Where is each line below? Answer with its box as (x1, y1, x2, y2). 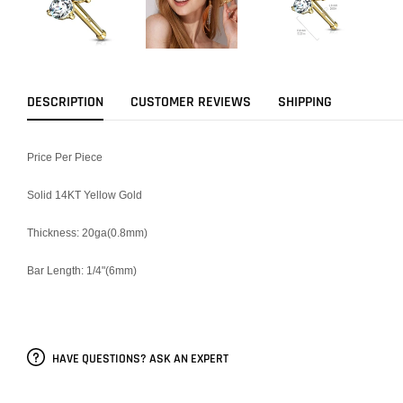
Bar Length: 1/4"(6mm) (27, 264, 137, 277)
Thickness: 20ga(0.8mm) (27, 226, 148, 239)
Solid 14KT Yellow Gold (27, 188, 142, 201)
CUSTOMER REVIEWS (130, 93, 251, 112)
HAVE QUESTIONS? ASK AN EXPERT (49, 350, 228, 367)
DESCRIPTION (27, 93, 103, 112)
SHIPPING (278, 93, 332, 112)
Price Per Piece (27, 150, 103, 164)
